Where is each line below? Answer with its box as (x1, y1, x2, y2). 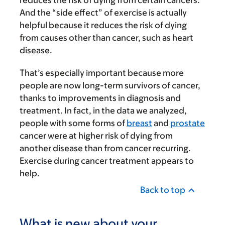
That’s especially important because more (20, 68, 184, 78)
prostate (170, 118, 205, 128)
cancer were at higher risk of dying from (20, 131, 173, 141)
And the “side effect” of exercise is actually (20, 8, 187, 18)
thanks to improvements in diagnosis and (20, 93, 181, 103)
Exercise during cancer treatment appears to (20, 156, 194, 166)
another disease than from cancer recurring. (20, 143, 191, 153)
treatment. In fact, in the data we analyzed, (20, 105, 187, 116)
